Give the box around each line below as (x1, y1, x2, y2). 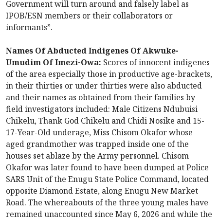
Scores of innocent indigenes (101, 57, 210, 68)
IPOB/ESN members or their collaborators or (6, 10, 173, 21)
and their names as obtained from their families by (6, 92, 195, 103)
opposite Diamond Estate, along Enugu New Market (6, 185, 198, 197)
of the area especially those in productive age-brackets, (6, 69, 212, 80)
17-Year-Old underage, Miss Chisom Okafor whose (6, 127, 193, 138)
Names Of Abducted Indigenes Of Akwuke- (6, 45, 179, 56)
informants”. (6, 22, 53, 33)
